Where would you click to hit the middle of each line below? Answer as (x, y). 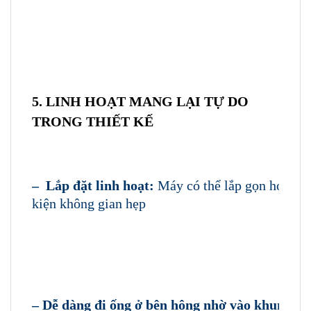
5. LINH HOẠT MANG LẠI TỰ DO (140, 102)
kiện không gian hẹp (89, 204)
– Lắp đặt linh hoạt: (95, 186)
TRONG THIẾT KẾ (93, 122)
